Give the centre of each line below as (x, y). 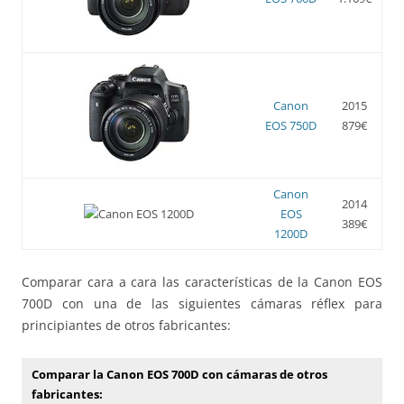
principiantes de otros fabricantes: (126, 325)
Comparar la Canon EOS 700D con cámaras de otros (179, 374)
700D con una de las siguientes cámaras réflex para (202, 303)
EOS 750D (291, 125)
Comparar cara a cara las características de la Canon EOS (202, 281)
